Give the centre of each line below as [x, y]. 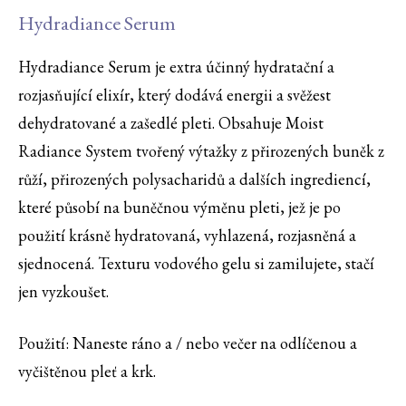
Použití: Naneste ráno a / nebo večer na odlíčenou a [188, 343]
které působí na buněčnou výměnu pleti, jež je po [179, 208]
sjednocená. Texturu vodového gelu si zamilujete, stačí [196, 264]
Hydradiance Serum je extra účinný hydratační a [176, 67]
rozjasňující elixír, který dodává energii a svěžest [174, 95]
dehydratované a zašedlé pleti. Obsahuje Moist [171, 123]
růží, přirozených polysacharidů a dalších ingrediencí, [194, 179]
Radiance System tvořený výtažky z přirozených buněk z [201, 151]
